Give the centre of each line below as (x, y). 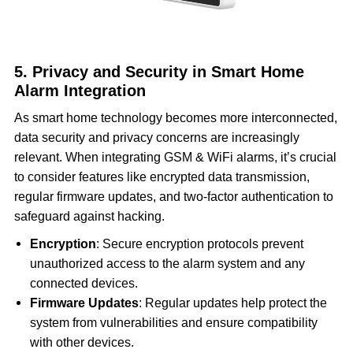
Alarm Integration (80, 91)
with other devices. (82, 343)
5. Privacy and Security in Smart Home (159, 72)
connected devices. (84, 284)
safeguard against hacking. (89, 217)
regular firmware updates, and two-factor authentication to (173, 197)
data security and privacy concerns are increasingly (156, 138)
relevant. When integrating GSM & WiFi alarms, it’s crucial (175, 158)
